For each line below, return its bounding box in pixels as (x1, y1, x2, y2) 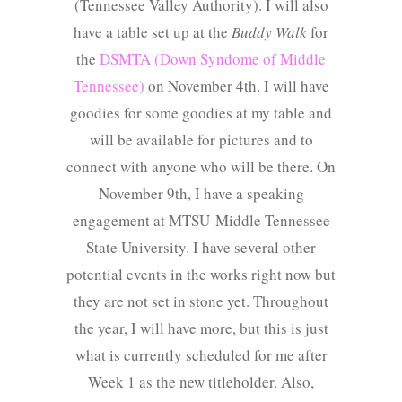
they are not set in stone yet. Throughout (74, 291, 328, 312)
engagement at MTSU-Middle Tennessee (72, 210, 330, 232)
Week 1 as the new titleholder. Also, (88, 371, 314, 393)
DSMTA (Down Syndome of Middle (100, 48, 326, 70)
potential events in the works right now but (66, 264, 336, 285)
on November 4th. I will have (144, 75, 329, 97)
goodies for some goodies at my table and (70, 102, 332, 124)
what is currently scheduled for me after (74, 345, 328, 366)
